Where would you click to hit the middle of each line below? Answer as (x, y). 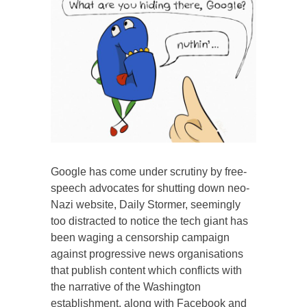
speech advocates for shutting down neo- (150, 188)
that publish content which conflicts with (146, 270)
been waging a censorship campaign (140, 237)
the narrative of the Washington (126, 286)
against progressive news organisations (147, 254)
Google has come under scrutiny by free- (149, 171)
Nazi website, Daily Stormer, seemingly (146, 204)
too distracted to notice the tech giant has (149, 221)
